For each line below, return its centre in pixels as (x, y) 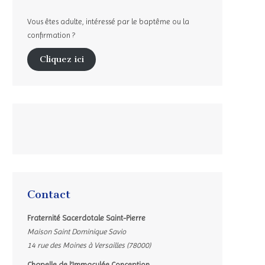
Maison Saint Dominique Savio (77, 231)
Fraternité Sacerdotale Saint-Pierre (86, 218)
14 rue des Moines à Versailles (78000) (89, 245)
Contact (49, 194)
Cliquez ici (62, 59)
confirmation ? (51, 35)
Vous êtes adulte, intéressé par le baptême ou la (108, 22)
